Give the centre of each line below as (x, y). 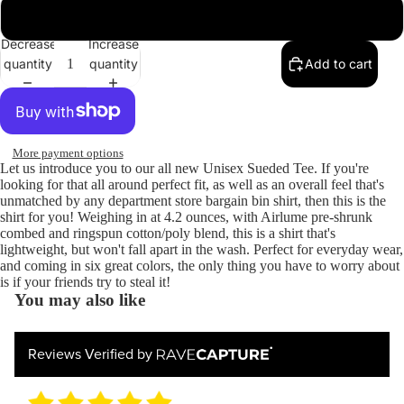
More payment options (68, 153)
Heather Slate (202, 17)
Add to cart (339, 64)
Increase (113, 43)
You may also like (80, 300)
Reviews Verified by (90, 355)
